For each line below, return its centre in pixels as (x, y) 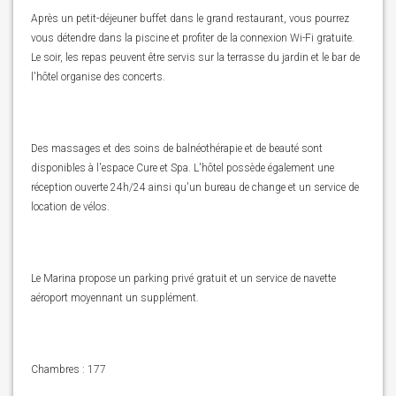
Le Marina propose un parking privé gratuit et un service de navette (183, 278)
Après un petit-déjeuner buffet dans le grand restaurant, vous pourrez (190, 19)
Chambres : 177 (69, 369)
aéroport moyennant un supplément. (115, 298)
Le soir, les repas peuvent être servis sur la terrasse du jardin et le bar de (195, 57)
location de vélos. (70, 207)
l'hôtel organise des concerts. (98, 77)
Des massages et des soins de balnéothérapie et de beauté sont (177, 148)
